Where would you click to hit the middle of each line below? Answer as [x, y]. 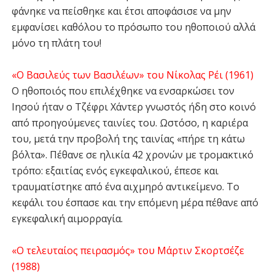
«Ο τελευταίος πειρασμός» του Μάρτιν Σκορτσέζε [128, 250]
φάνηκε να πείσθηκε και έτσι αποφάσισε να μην [121, 11]
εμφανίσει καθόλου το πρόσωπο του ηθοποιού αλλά [133, 27]
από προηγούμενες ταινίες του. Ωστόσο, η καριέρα [130, 123]
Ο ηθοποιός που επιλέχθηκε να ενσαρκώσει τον [123, 91]
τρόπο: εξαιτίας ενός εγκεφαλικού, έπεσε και [115, 171]
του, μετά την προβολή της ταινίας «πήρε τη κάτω [128, 139]
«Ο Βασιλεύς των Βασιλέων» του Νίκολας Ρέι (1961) [132, 75]
